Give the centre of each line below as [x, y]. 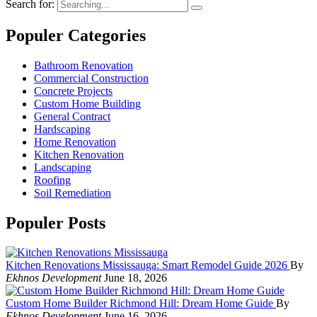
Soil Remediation [73, 192]
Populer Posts [56, 223]
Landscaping [63, 167]
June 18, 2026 [134, 278]
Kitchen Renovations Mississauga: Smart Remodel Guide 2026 [148, 265]
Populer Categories [76, 35]
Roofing [52, 180]
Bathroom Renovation [83, 65]
